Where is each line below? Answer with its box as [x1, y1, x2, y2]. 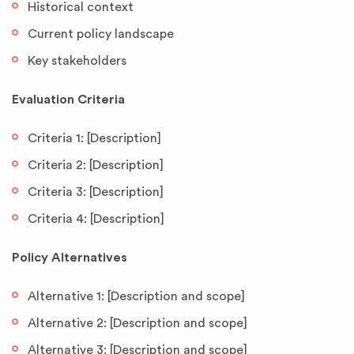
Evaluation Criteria [12, 93, 125, 106]
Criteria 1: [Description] [28, 132, 161, 145]
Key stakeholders [28, 55, 126, 67]
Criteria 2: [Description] [28, 159, 164, 171]
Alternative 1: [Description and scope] [28, 290, 245, 303]
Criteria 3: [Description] [28, 186, 164, 198]
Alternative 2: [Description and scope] [28, 317, 247, 330]
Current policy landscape [28, 28, 174, 40]
